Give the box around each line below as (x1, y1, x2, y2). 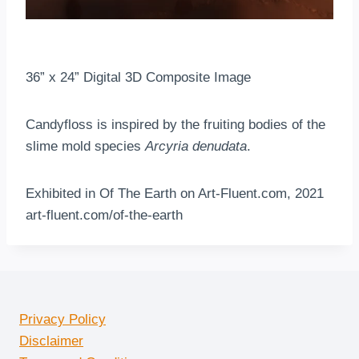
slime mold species (26, 138, 145, 154)
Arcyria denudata (145, 138, 247, 154)
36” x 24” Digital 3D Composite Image (26, 69, 251, 85)
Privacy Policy (19, 312, 106, 327)
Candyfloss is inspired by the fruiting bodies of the (26, 116, 325, 132)
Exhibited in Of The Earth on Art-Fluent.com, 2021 (26, 185, 324, 201)
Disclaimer (19, 333, 83, 349)
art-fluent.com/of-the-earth (26, 207, 183, 223)
